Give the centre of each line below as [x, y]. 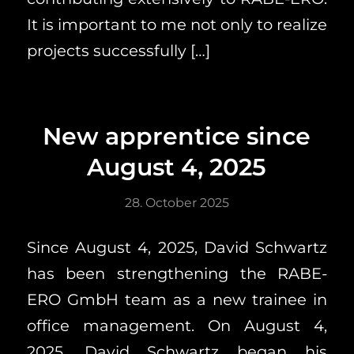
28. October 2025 [177, 202]
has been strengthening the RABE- [177, 274]
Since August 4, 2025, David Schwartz [177, 248]
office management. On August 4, [177, 326]
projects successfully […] [118, 51]
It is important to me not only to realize [177, 25]
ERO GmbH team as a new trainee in [177, 300]
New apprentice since [177, 136]
